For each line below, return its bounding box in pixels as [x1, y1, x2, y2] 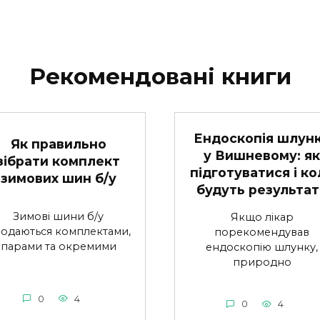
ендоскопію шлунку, [206, 241, 318, 254]
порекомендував [214, 226, 309, 239]
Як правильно [10, 136, 106, 151]
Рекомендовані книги [29, 62, 291, 90]
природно [232, 256, 291, 269]
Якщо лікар [230, 211, 294, 224]
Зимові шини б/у [13, 209, 104, 223]
